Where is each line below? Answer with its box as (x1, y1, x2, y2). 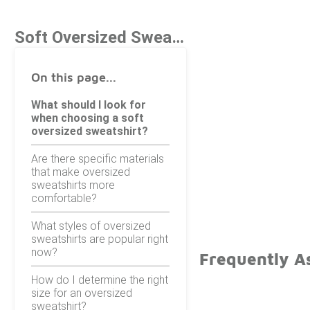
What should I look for (31, 98, 146, 111)
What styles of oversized (31, 219, 151, 232)
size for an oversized (31, 286, 132, 300)
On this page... (31, 69, 116, 84)
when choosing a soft (31, 111, 144, 125)
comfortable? (31, 191, 97, 205)
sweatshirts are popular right (31, 232, 168, 246)
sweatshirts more (31, 178, 115, 192)
